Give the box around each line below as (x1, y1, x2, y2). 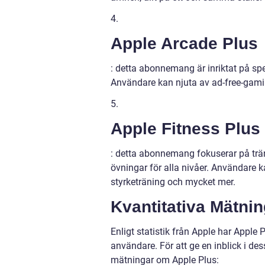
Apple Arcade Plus (111, 34, 258, 53)
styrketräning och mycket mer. (111, 176, 235, 188)
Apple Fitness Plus (111, 119, 260, 138)
